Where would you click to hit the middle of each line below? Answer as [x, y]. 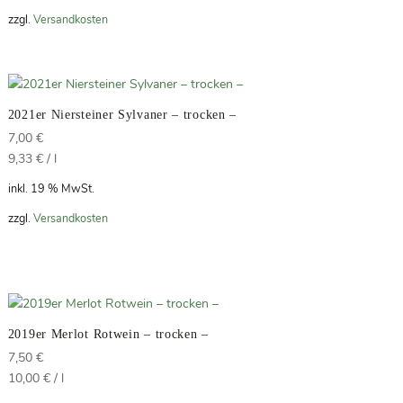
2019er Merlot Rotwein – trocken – [108, 334]
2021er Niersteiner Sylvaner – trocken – [122, 115]
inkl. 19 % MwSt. [51, 189]
